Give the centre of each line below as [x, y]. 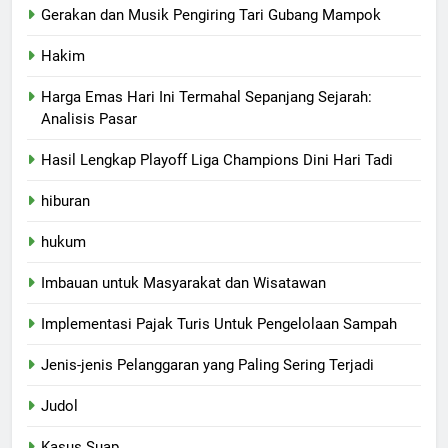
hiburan [65, 201]
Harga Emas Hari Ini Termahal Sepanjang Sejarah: [206, 97]
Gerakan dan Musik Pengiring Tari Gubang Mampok [211, 15]
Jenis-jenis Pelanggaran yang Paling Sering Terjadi [207, 365]
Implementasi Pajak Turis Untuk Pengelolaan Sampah [219, 324]
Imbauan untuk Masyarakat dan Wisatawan [183, 283]
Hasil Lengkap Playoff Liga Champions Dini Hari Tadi [217, 160]
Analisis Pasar [89, 119]
